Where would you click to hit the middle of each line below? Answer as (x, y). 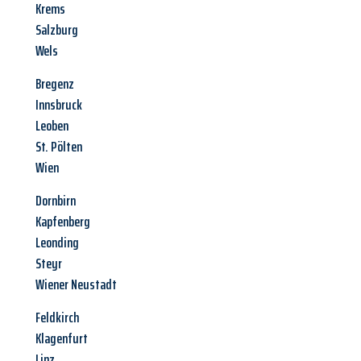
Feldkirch (57, 318)
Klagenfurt (62, 339)
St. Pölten (59, 147)
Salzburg (57, 30)
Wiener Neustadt (76, 285)
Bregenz (55, 84)
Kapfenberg (63, 222)
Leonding (57, 243)
